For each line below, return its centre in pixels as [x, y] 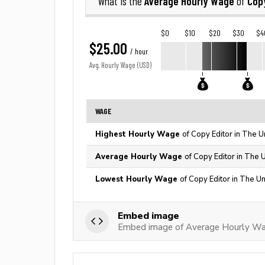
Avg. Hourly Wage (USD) [120, 65]
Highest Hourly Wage [139, 134]
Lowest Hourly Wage [138, 179]
